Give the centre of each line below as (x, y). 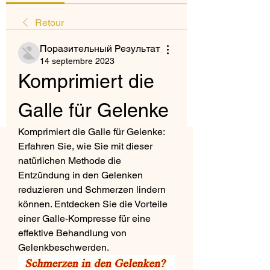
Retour (49, 23)
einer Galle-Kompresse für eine (84, 218)
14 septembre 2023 (77, 61)
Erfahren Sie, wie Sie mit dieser (85, 146)
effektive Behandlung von (72, 233)
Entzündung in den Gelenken (80, 175)
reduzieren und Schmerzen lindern (92, 190)
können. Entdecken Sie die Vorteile (93, 204)
